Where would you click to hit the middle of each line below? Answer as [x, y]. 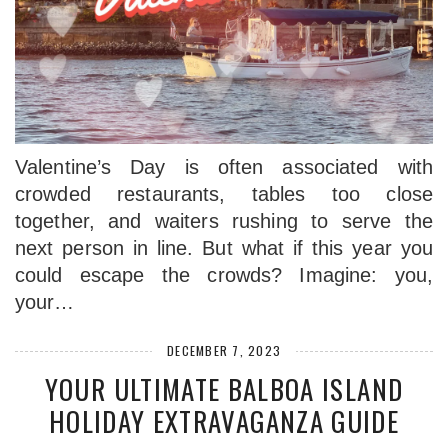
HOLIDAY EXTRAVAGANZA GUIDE [224, 421]
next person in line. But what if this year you [224, 248]
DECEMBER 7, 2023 [224, 351]
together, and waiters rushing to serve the [224, 221]
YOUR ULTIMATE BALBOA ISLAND [224, 389]
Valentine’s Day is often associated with [224, 167]
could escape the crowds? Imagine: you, [224, 275]
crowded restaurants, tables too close [224, 194]
